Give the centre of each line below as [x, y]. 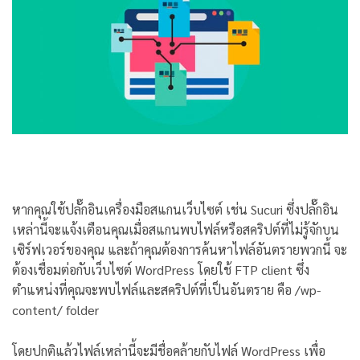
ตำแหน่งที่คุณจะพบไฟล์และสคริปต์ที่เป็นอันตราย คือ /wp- [166, 290]
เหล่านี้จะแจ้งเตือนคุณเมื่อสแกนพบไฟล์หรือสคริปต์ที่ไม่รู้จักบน [176, 230]
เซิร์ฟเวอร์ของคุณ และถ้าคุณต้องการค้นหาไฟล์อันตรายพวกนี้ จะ [180, 250]
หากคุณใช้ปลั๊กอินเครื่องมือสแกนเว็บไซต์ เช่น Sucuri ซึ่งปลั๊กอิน [175, 210]
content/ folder [55, 310]
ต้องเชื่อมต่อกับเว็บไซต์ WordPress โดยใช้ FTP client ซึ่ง [161, 270]
